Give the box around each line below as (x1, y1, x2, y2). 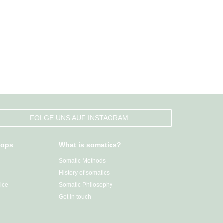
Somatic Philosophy (59, 181, 112, 188)
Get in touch (59, 193, 91, 200)
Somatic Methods (59, 157, 106, 164)
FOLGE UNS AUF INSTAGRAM (29, 113, 128, 122)
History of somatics (59, 169, 110, 176)
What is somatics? (59, 140, 121, 149)
